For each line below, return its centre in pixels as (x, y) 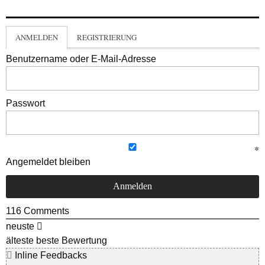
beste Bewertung (72, 240)
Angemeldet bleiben (48, 161)
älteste (20, 240)
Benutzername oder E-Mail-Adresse (81, 59)
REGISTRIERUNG (107, 37)
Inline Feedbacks (50, 255)
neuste (20, 226)
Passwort (25, 103)
